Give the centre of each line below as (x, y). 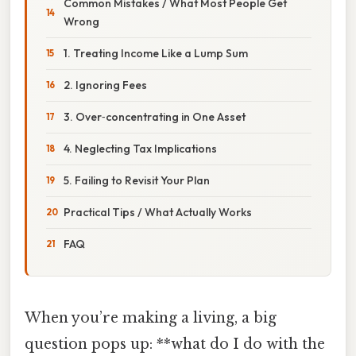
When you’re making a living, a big (151, 317)
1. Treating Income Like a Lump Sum (156, 53)
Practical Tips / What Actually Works (158, 212)
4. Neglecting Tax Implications (140, 148)
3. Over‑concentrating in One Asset (155, 116)
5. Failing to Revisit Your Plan (137, 180)
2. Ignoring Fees (105, 85)
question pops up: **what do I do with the (175, 344)
